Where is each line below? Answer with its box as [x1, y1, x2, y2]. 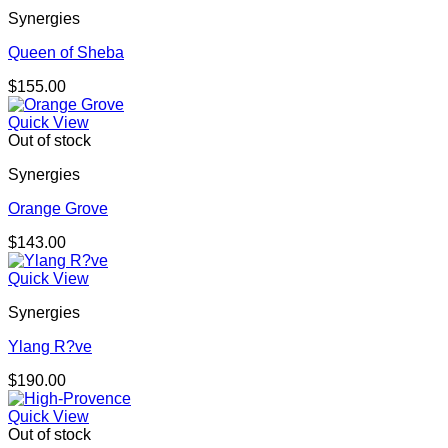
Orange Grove [8, 200, 108, 218]
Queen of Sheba [8, 44, 124, 62]
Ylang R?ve [8, 338, 92, 356]
